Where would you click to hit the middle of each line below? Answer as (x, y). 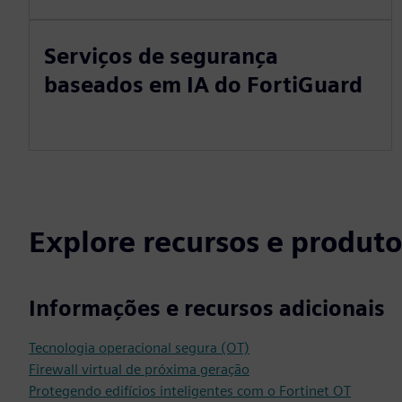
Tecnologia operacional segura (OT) (139, 348)
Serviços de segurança (161, 56)
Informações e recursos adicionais (207, 308)
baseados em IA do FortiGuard (203, 85)
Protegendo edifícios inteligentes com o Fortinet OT (190, 391)
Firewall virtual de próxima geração (139, 369)
